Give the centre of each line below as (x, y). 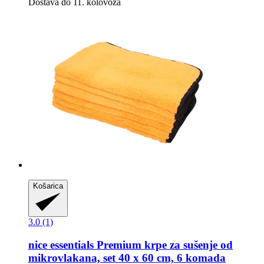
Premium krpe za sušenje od (163, 245)
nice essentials (61, 245)
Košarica (48, 186)
